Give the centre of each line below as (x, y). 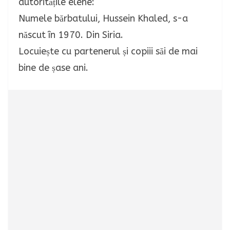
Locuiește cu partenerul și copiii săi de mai (108, 52)
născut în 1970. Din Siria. (71, 35)
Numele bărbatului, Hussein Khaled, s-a (103, 19)
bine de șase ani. (53, 68)
